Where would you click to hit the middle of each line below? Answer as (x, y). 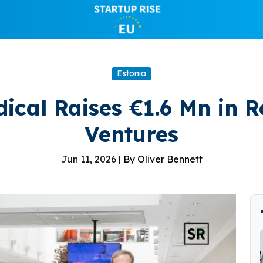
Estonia (131, 73)
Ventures (131, 134)
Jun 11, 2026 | (92, 159)
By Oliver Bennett (163, 159)
